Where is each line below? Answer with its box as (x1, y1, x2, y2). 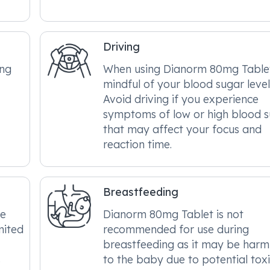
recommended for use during (103, 222, 250, 236)
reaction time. (103, 137, 172, 151)
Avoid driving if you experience (103, 92, 259, 105)
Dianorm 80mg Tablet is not (103, 207, 244, 221)
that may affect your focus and (103, 122, 262, 136)
